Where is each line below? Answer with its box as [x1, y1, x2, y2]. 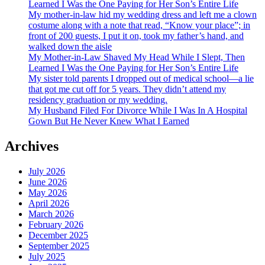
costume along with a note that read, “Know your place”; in [28, 20, 250, 30]
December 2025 [28, 230, 88, 240]
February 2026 [28, 219, 83, 230]
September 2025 [28, 240, 89, 251]
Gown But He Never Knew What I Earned [28, 115, 189, 126]
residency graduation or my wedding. [28, 94, 167, 105]
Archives [5, 138, 59, 154]
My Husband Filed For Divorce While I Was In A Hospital [28, 105, 247, 115]
